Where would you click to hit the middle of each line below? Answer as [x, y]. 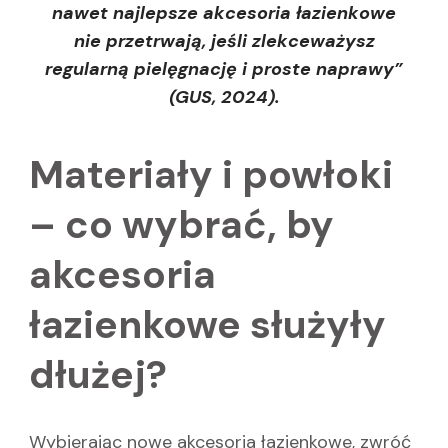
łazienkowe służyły [207, 324]
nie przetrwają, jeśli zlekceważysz [224, 40]
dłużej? [98, 374]
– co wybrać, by [181, 224]
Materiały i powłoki [211, 174]
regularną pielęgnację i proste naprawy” [224, 68]
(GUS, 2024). [224, 96]
